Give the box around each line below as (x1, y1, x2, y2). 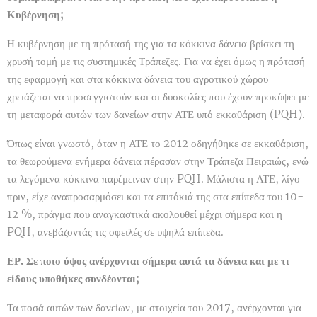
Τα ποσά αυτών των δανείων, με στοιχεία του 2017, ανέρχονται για (7, 301, 301, 315)
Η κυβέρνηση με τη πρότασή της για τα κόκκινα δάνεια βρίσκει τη (7, 37, 294, 51)
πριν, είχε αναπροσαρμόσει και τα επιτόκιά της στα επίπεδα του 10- (7, 190, 304, 204)
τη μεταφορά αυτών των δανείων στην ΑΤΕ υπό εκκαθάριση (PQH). (7, 108, 305, 122)
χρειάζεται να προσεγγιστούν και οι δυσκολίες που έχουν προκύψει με (7, 90, 309, 104)
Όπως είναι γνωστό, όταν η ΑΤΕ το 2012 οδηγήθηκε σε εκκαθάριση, (7, 137, 309, 151)
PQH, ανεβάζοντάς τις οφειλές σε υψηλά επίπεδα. (7, 225, 224, 239)
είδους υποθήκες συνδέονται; (7, 272, 139, 286)
